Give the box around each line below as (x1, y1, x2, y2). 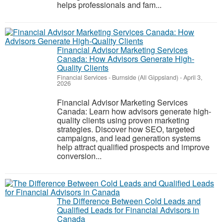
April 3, (182, 73, 202, 82)
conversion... (57, 150, 102, 162)
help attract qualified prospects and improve (57, 141, 210, 153)
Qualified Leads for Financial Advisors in (57, 204, 199, 216)
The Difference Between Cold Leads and (57, 195, 201, 207)
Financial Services (57, 73, 107, 82)
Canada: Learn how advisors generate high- (57, 106, 211, 117)
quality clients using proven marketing (57, 114, 189, 126)
